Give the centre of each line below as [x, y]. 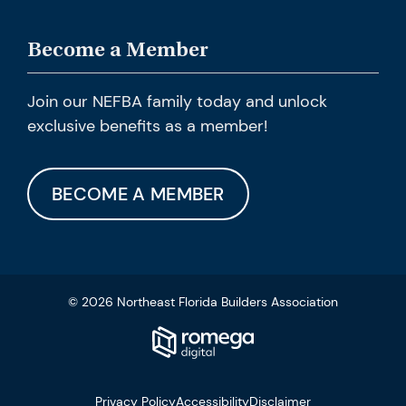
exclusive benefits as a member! [147, 126]
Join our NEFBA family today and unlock [177, 102]
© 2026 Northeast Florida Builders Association [203, 302]
